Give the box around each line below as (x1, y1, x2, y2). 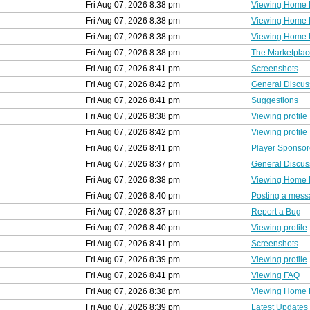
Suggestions (251, 95, 298, 105)
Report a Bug (251, 207, 301, 217)
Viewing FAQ (251, 271, 300, 280)
